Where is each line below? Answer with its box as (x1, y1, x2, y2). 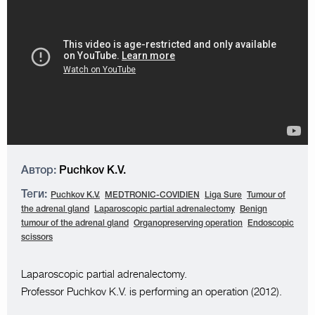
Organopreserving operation (134, 219, 243, 227)
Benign (240, 205, 267, 213)
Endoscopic (247, 219, 294, 227)
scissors (21, 233, 53, 241)
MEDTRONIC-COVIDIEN (105, 191, 200, 199)
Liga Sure (205, 191, 242, 199)
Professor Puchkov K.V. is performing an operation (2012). (21, 285, 282, 298)
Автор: (21, 166, 56, 176)
